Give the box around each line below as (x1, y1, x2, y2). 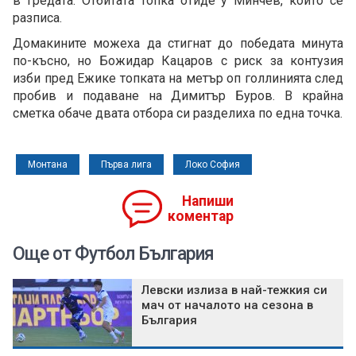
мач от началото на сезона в (141, 298, 313, 313)
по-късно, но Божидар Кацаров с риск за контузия (13, 53, 343, 69)
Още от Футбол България (13, 243, 214, 265)
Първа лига (101, 159, 152, 171)
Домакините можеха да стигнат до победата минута (13, 36, 343, 52)
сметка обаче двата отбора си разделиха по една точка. (13, 106, 342, 122)
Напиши (182, 193, 234, 210)
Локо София (185, 159, 240, 171)
